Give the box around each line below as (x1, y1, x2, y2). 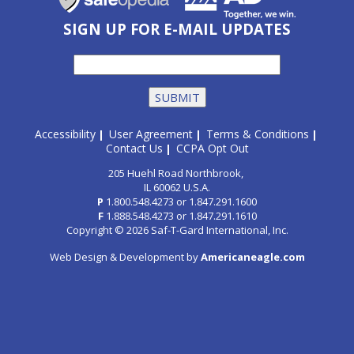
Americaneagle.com (200, 249, 305, 264)
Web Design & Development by (49, 249, 201, 264)
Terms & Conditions (205, 126, 309, 141)
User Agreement (108, 126, 193, 141)
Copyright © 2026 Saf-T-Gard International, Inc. (66, 222, 288, 237)
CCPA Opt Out (175, 140, 249, 156)
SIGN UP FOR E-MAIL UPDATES (63, 18, 291, 39)
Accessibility (34, 126, 96, 141)
